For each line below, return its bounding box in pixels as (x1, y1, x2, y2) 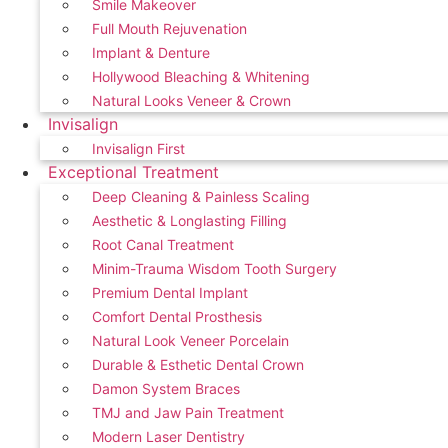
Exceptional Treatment (48, 162, 219, 182)
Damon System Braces (92, 380, 240, 397)
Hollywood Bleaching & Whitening (92, 68, 310, 85)
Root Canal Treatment (92, 236, 234, 253)
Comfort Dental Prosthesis (92, 308, 262, 325)
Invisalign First (92, 140, 185, 157)
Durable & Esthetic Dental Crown (92, 356, 304, 373)
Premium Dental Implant (92, 284, 248, 301)
